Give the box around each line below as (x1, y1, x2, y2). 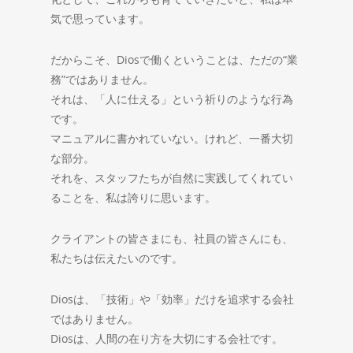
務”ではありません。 (50, 72, 154, 87)
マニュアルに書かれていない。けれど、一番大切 (50, 131, 293, 147)
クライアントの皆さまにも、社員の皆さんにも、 (50, 231, 293, 247)
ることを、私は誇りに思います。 (50, 190, 216, 206)
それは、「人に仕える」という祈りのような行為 (50, 91, 293, 107)
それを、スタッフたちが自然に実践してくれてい (50, 170, 293, 186)
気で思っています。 (50, 11, 150, 27)
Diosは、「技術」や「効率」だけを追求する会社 (50, 292, 294, 307)
